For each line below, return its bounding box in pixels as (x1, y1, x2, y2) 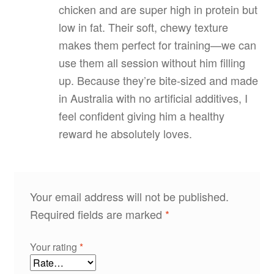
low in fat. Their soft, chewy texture (58, 19, 228, 35)
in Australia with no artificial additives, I (58, 90, 248, 106)
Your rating (29, 239, 80, 254)
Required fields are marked (29, 206, 165, 223)
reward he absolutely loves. (58, 125, 192, 142)
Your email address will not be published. (29, 188, 229, 205)
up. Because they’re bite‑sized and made (58, 72, 258, 89)
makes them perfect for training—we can (58, 37, 256, 53)
